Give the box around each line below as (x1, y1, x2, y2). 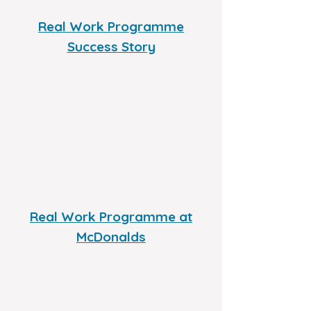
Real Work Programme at (30, 208, 192, 225)
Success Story (67, 38, 155, 55)
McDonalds (76, 228, 146, 245)
